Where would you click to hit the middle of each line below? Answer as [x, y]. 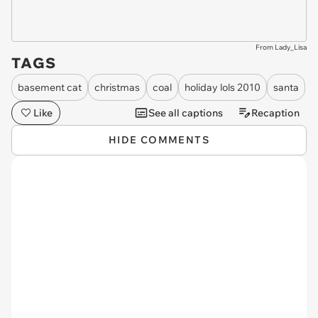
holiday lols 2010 [223, 87]
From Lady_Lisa [281, 48]
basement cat [50, 87]
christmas [117, 87]
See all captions [186, 113]
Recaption [275, 113]
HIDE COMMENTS [159, 140]
